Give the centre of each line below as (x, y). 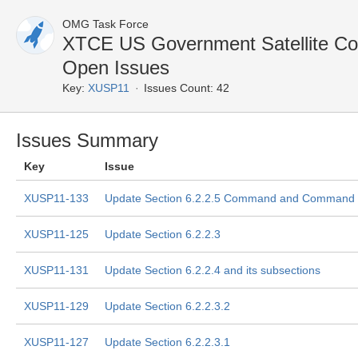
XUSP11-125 (56, 234)
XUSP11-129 (56, 306)
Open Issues (116, 68)
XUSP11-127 (56, 342)
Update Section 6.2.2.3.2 (167, 306)
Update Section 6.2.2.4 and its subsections (213, 270)
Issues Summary (87, 140)
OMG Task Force (105, 24)
